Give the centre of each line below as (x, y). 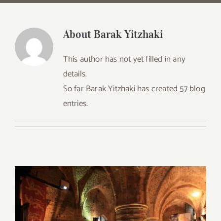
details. (75, 74)
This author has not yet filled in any (124, 59)
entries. (75, 104)
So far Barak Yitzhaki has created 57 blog (134, 89)
